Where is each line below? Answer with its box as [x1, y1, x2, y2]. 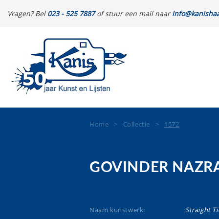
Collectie [123, 120, 151, 129]
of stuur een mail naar [95, 9, 172, 18]
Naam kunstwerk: [89, 205, 145, 214]
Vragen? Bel [7, 9, 47, 18]
